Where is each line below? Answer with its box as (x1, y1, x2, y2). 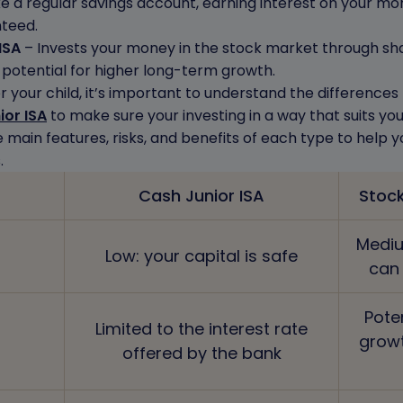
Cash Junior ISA (139, 184, 264, 207)
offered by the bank (121, 342, 282, 364)
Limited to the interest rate (95, 318, 308, 340)
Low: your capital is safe (105, 245, 298, 267)
